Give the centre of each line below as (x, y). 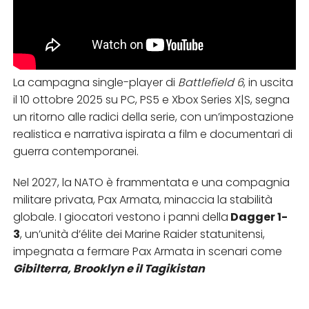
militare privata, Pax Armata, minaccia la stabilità (142, 199)
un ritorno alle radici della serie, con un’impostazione (153, 117)
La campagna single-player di (95, 82)
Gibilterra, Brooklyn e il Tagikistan (109, 268)
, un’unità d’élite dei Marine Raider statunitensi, (142, 234)
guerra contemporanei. (76, 151)
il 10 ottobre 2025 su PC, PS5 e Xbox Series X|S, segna (151, 99)
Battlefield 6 (210, 82)
